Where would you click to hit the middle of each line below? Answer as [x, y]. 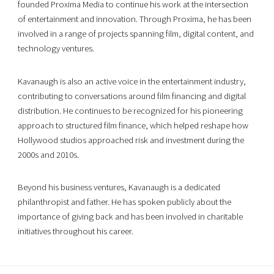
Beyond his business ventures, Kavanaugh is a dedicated [119, 187]
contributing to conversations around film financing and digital [132, 96]
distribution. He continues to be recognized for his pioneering [131, 110]
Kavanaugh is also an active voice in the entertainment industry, [132, 81]
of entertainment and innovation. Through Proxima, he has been [135, 19]
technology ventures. [56, 49]
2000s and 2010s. [49, 154]
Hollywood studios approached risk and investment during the [131, 140]
